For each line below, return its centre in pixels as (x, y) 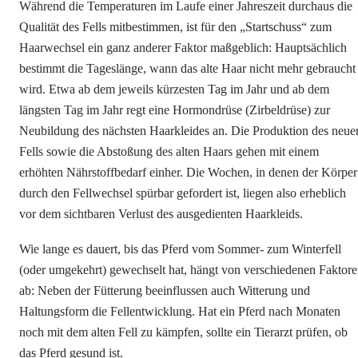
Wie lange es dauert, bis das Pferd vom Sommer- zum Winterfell (180, 249)
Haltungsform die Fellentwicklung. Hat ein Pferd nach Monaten (180, 311)
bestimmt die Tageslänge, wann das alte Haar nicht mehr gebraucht (187, 68)
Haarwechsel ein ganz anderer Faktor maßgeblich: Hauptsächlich (183, 48)
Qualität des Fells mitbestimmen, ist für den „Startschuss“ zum (175, 27)
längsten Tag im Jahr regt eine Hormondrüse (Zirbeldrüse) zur (175, 110)
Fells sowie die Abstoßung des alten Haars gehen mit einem (169, 151)
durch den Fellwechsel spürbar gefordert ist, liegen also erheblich (183, 193)
